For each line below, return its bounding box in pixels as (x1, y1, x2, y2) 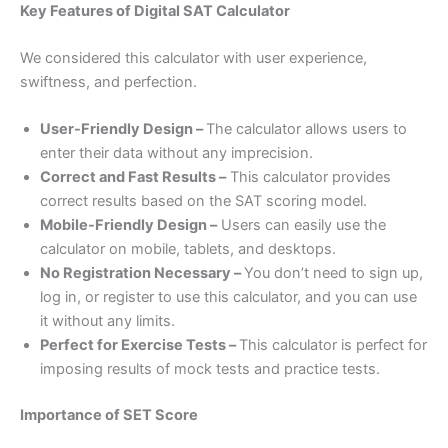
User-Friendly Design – (40, 120, 206, 139)
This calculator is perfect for (239, 336, 427, 355)
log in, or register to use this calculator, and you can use (40, 288, 417, 307)
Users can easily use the (217, 216, 386, 235)
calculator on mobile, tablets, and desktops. (40, 240, 336, 259)
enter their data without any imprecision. (40, 144, 313, 163)
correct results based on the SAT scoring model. (40, 192, 367, 211)
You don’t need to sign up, (244, 264, 423, 283)
